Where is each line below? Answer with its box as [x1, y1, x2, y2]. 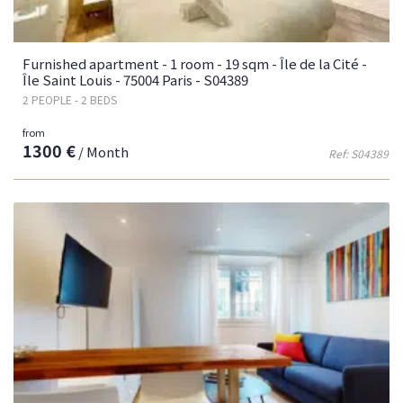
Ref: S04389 [328, 145, 389, 161]
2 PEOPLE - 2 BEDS [22, 91, 117, 107]
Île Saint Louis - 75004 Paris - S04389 [22, 69, 248, 89]
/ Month [76, 141, 129, 161]
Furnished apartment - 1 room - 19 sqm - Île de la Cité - [22, 53, 367, 73]
